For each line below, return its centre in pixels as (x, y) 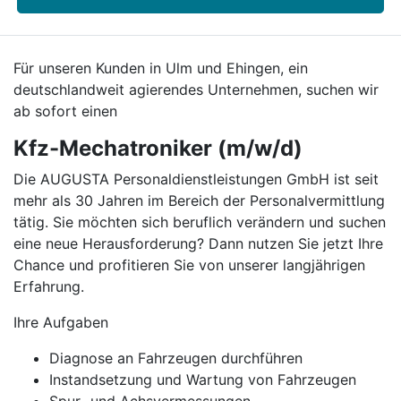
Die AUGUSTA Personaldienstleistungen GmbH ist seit (196, 179)
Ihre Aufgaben (61, 322)
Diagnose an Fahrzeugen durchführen (176, 358)
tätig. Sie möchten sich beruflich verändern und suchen (200, 222)
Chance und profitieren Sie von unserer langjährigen (189, 265)
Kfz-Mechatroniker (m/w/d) (158, 148)
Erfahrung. (49, 286)
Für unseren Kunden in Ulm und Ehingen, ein (161, 68)
